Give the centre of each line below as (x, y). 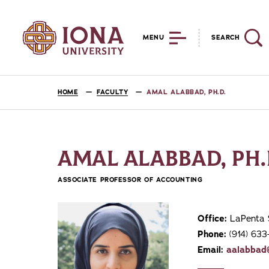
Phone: (212, 234)
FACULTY (113, 92)
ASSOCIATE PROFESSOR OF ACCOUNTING (130, 180)
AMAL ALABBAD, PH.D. (186, 92)
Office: (212, 219)
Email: (210, 250)
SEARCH (225, 38)
